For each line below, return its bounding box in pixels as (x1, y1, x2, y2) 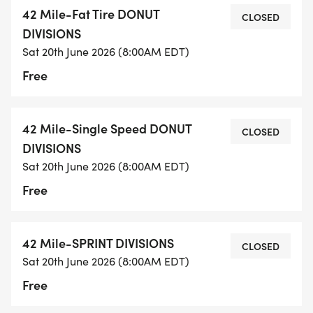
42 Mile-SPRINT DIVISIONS (22, 234, 174, 252)
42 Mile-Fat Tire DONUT (22, 5, 159, 23)
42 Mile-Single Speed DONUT (22, 119, 191, 138)
